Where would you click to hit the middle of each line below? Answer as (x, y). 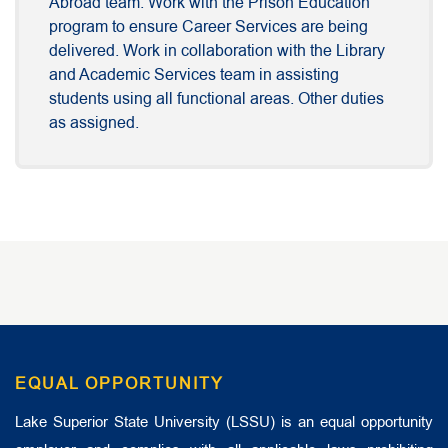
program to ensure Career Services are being (208, 27)
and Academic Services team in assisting (194, 75)
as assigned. (94, 123)
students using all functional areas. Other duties (216, 99)
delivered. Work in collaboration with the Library (217, 51)
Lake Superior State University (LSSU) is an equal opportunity (224, 421)
